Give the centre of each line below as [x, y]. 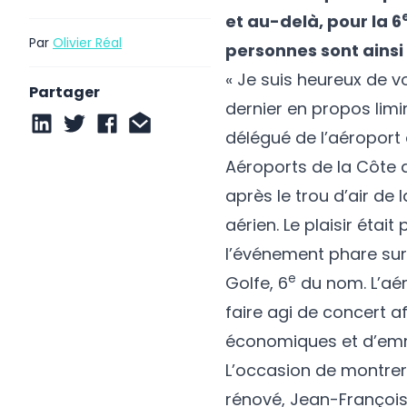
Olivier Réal [87, 42]
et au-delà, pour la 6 [313, 21]
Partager [65, 92]
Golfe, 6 [257, 283]
